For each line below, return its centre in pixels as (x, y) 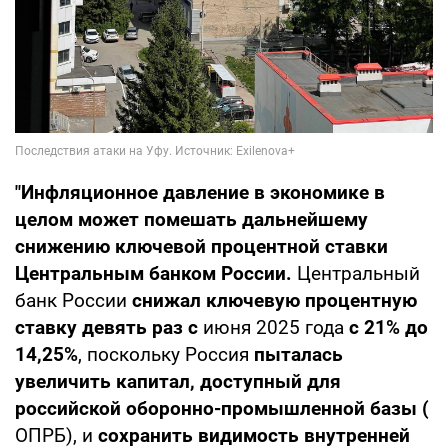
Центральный (356, 273)
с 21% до (388, 327)
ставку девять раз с (109, 327)
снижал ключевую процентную (272, 300)
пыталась (298, 354)
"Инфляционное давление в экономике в (200, 192)
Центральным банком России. (153, 273)
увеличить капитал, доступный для (178, 381)
